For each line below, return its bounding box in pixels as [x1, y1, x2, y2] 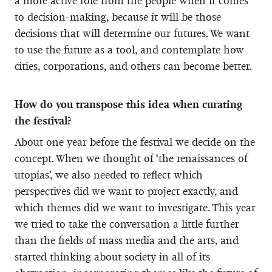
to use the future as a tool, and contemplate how [15, 42, 244, 56]
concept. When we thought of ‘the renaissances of [15, 151, 248, 165]
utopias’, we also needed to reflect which [15, 168, 203, 182]
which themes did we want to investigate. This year [15, 200, 256, 214]
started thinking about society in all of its [15, 250, 210, 263]
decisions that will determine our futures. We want [15, 26, 250, 40]
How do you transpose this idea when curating [15, 97, 242, 111]
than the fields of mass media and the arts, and [15, 233, 239, 247]
